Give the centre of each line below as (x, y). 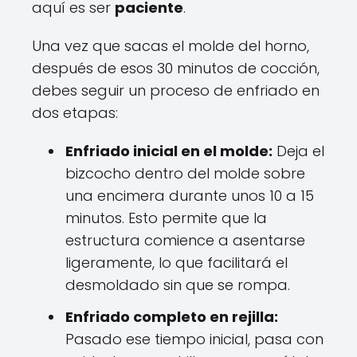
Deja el (298, 151)
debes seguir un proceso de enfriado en (176, 90)
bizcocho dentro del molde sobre (185, 173)
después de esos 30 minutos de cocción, (176, 68)
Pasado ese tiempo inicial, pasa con (194, 339)
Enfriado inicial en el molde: (169, 151)
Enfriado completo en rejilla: (172, 316)
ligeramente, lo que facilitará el (177, 262)
